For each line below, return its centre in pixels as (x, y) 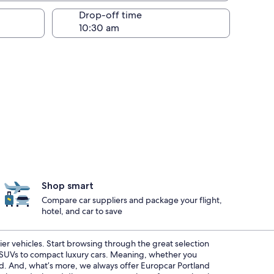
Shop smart (68, 186)
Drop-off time (110, 15)
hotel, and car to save (82, 211)
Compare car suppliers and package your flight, (132, 200)
